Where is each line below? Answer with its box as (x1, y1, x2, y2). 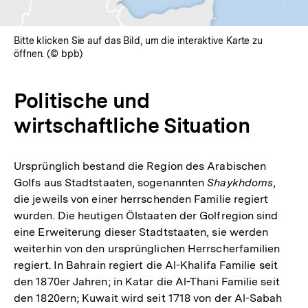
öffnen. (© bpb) (14, 47, 82, 59)
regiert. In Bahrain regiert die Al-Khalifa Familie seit (14, 258, 278, 272)
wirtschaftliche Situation (14, 112, 250, 137)
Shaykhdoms (207, 175, 274, 189)
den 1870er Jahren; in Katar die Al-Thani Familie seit (14, 274, 280, 288)
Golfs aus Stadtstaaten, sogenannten (14, 175, 208, 189)
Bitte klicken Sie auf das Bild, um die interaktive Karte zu (14, 34, 263, 46)
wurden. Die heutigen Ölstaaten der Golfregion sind (14, 208, 278, 222)
